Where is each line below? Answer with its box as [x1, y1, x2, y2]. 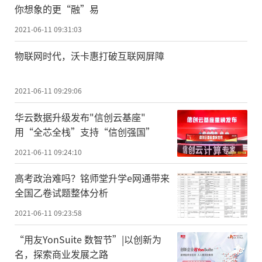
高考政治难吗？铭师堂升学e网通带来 [15, 171, 170, 185]
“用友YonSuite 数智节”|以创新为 [15, 232, 161, 247]
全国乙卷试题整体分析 [15, 185, 108, 200]
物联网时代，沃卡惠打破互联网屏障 [15, 48, 164, 63]
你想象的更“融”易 [15, 1, 99, 16]
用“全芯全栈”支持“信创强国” [15, 124, 155, 139]
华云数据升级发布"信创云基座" [15, 109, 146, 124]
